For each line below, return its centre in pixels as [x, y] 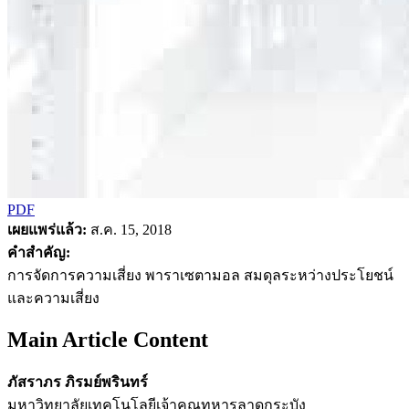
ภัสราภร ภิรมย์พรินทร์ [78, 382]
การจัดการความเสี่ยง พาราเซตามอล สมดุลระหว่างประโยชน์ [200, 275]
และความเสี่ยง [53, 298]
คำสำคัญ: [39, 252]
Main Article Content [108, 339]
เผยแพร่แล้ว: [47, 229]
